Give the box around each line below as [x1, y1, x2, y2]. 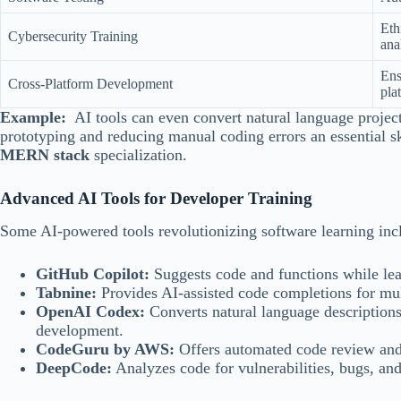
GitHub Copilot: [36, 265, 149, 284]
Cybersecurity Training [8, 28, 138, 44]
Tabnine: [36, 284, 97, 303]
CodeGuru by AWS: [36, 340, 175, 359]
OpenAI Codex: [36, 303, 145, 321]
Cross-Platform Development [8, 75, 173, 91]
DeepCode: [36, 359, 112, 378]
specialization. [90, 145, 187, 164]
